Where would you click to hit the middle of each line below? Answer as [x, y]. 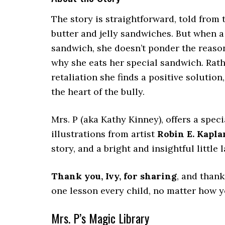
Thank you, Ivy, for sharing [114, 176]
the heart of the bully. [98, 92]
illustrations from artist [104, 134]
